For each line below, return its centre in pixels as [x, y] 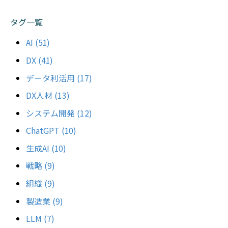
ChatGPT [44, 131]
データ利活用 [51, 78]
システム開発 [51, 113]
